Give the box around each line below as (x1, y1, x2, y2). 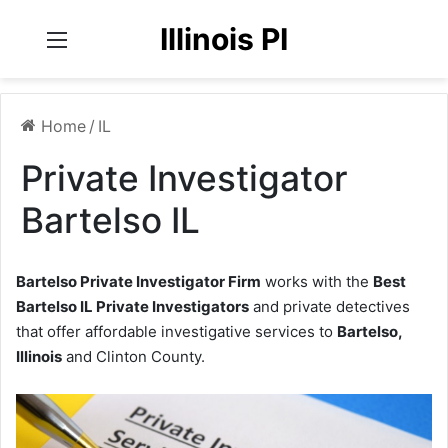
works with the (261, 272, 373, 291)
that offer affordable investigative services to (16, 322, 337, 341)
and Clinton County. (62, 347, 205, 366)
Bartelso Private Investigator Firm (16, 272, 261, 291)
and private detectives (249, 297, 410, 316)
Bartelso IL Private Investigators (16, 297, 249, 316)
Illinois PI (160, 21, 288, 57)
